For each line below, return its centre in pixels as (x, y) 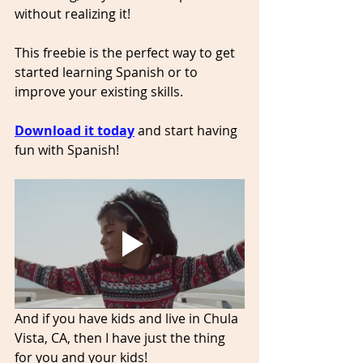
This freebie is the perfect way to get (126, 52)
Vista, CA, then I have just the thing (122, 337)
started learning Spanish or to (108, 72)
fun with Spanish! (67, 149)
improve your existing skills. (100, 91)
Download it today (75, 130)
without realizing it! (73, 13)
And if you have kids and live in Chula (128, 318)
